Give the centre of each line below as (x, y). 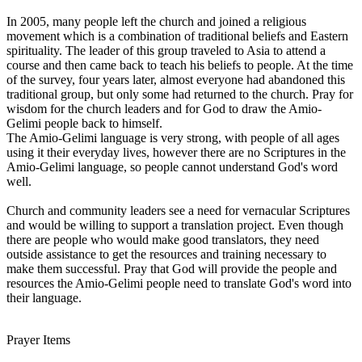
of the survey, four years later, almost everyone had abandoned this (176, 79)
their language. (44, 297)
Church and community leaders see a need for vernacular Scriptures (178, 210)
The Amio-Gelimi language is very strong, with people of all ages (173, 137)
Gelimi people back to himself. (84, 123)
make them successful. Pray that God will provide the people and (172, 268)
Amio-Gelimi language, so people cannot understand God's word (172, 166)
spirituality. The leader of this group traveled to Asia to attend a (166, 50)
